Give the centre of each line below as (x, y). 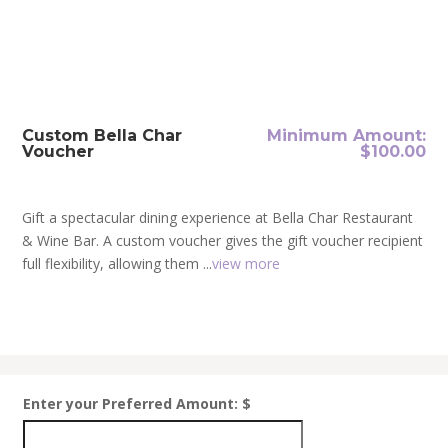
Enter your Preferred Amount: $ (136, 403)
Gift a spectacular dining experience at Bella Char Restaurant (218, 217)
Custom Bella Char (102, 135)
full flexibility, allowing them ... (117, 263)
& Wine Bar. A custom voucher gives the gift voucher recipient (223, 240)
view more (246, 263)
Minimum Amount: (346, 135)
